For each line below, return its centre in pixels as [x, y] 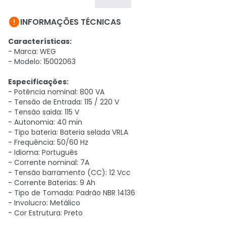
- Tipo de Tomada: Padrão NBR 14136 [72, 193]
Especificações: [38, 82]
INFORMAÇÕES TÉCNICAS [71, 22]
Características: [40, 41]
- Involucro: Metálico [44, 203]
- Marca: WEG [32, 51]
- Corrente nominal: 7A [49, 162]
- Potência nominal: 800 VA [56, 92]
